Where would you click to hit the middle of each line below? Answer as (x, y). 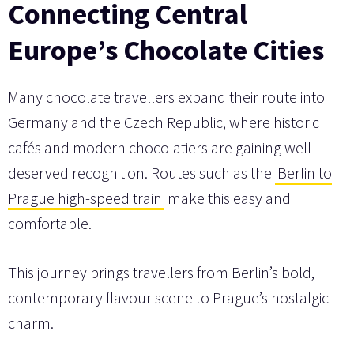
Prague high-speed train (85, 198)
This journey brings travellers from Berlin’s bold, (161, 272)
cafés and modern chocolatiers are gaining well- (162, 147)
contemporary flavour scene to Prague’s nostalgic (168, 297)
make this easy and (228, 198)
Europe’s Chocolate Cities (166, 50)
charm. (31, 322)
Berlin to (305, 172)
